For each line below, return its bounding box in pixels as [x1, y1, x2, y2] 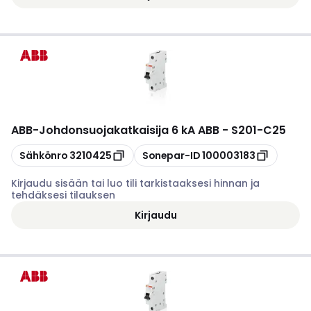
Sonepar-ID [142, 148, 200, 162]
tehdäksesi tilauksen [11, 188, 115, 202]
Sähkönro [19, 148, 67, 162]
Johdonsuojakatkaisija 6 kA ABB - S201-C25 [39, 122, 286, 138]
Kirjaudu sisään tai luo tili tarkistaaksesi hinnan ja [11, 176, 260, 190]
